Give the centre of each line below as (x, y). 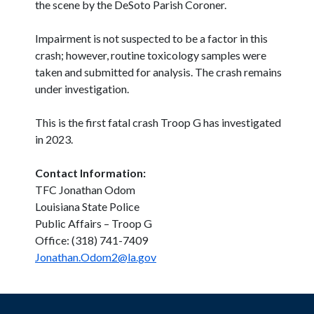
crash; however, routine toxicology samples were (151, 55)
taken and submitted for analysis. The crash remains (158, 72)
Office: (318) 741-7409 (91, 240)
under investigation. (82, 89)
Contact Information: (90, 173)
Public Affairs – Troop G (94, 224)
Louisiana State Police (87, 207)
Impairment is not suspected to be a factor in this (151, 39)
